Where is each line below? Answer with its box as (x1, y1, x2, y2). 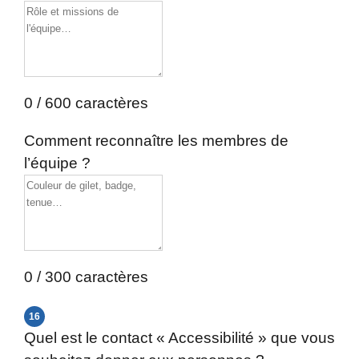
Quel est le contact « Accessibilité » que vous (24, 329, 335, 346)
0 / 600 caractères (24, 95, 148, 111)
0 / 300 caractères (24, 268, 148, 285)
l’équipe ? (24, 155, 91, 171)
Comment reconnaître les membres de (24, 132, 288, 149)
